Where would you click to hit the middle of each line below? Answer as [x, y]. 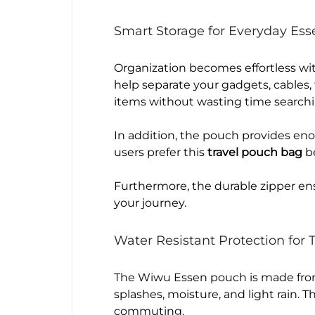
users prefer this [161, 152]
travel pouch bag [255, 152]
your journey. [150, 202]
